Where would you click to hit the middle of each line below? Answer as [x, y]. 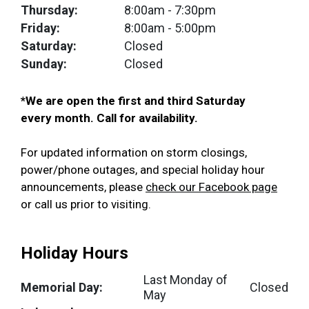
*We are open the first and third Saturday [133, 101]
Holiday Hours [74, 253]
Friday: [40, 28]
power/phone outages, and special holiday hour [143, 170]
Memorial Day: [62, 287]
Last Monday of [186, 280]
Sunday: [44, 64]
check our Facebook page [211, 187]
